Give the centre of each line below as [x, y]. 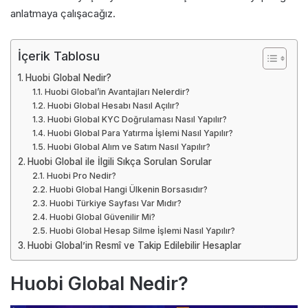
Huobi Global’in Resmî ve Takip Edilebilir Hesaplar [134, 245]
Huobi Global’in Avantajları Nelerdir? [117, 91]
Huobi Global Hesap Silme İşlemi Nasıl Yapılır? [142, 230]
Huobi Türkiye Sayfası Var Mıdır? [115, 203]
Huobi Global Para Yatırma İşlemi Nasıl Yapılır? [140, 133]
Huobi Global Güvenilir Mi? [102, 217]
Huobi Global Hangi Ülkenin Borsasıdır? [128, 189]
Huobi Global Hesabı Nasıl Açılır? [113, 105]
